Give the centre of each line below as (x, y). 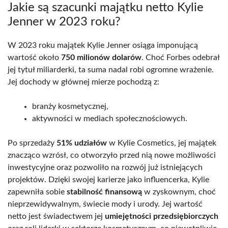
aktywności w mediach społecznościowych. (110, 118)
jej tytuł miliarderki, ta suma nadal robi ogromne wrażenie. (111, 69)
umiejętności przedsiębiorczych (162, 216)
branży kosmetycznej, (70, 106)
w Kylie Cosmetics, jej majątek (162, 143)
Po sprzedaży (32, 143)
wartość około (34, 57)
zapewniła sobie (37, 192)
